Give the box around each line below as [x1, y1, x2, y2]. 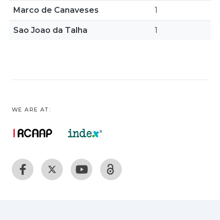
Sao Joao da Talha [13, 26, 87, 35]
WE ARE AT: [12, 106, 51, 113]
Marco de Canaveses [13, 5, 99, 15]
